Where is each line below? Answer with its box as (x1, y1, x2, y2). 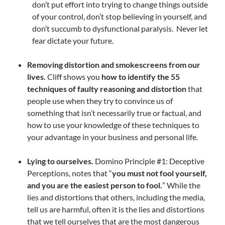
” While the (162, 180, 200, 190)
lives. (27, 72, 47, 82)
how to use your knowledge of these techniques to (27, 120, 199, 130)
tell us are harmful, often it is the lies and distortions (27, 204, 204, 214)
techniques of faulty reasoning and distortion (27, 84, 186, 94)
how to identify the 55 (99, 72, 180, 82)
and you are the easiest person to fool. (27, 180, 162, 190)
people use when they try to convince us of (27, 96, 173, 106)
